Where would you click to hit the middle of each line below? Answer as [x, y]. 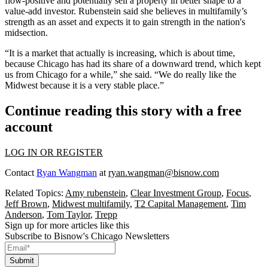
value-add [23, 11]
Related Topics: [35, 193]
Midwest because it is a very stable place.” [84, 86]
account [29, 127]
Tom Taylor [68, 214]
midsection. [26, 33]
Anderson [23, 214]
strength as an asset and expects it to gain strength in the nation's [125, 22]
